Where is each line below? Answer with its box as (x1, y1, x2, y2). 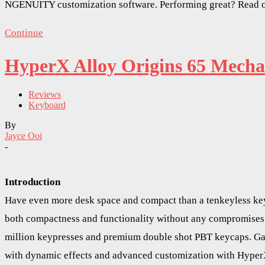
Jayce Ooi (5, 131, 42, 141)
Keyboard (28, 100, 66, 110)
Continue (5, 27, 43, 39)
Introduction (5, 176, 60, 188)
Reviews (28, 89, 61, 99)
